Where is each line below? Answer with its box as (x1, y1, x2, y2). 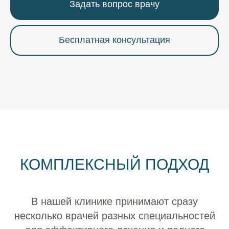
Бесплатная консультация (59, 35, 170, 45)
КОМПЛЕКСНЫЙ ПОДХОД (20, 155, 209, 173)
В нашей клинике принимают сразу (31, 195, 198, 207)
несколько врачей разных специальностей (14, 210, 215, 221)
